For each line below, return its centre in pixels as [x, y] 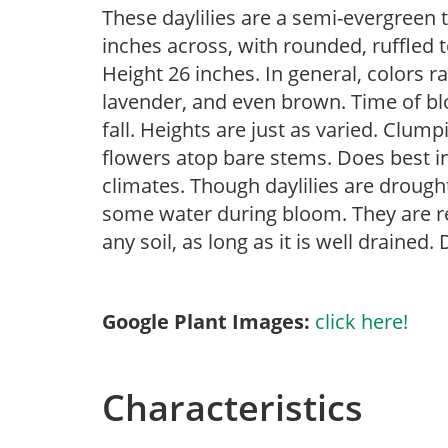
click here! [361, 321]
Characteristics [232, 407]
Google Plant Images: [206, 321]
